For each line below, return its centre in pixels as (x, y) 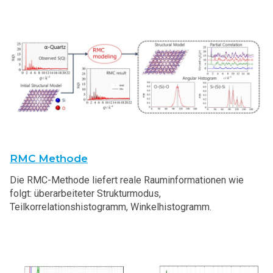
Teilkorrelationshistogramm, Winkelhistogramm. (111, 207)
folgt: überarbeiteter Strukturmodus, (85, 194)
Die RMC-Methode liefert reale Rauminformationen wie (127, 180)
